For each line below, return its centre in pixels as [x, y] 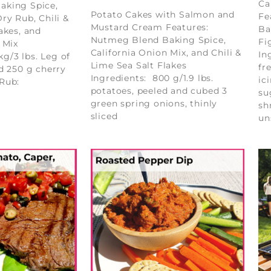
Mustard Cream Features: [150, 27]
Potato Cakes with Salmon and [163, 14]
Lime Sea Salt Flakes [139, 65]
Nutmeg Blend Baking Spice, [158, 40]
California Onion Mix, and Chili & [166, 52]
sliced [104, 116]
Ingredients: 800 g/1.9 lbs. [152, 78]
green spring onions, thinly [154, 103]
